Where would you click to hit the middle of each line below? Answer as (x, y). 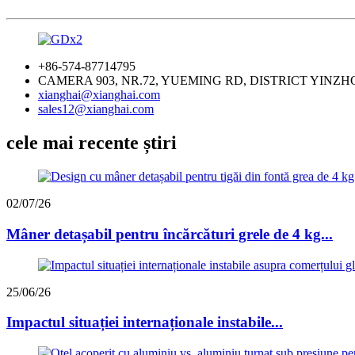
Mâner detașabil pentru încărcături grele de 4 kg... (170, 234)
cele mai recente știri (92, 143)
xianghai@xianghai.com (99, 95)
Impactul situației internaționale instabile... (145, 323)
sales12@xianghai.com (96, 109)
